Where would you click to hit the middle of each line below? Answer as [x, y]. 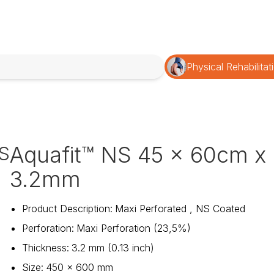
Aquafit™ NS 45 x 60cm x [138, 155]
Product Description [66, 209]
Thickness [44, 248]
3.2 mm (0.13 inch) [113, 248]
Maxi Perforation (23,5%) [133, 228]
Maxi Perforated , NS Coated [180, 209]
